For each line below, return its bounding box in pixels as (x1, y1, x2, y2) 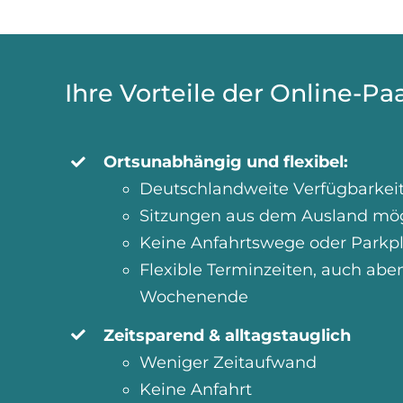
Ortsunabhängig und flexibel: (103, 152, 349, 173)
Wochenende (139, 287, 249, 308)
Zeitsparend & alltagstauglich (103, 325, 352, 345)
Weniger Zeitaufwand (139, 352, 318, 372)
